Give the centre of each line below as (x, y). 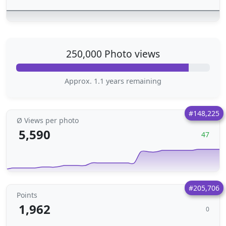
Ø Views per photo (48, 120)
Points (27, 195)
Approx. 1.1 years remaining (113, 81)
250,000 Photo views (113, 54)
